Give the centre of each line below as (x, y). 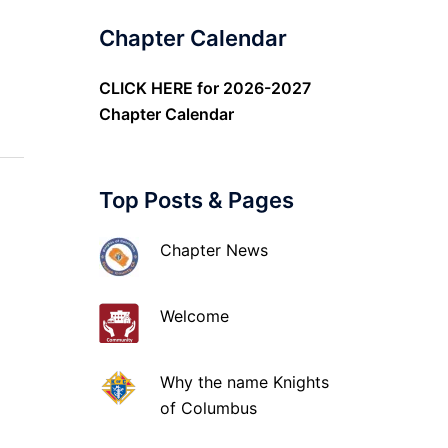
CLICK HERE (145, 88)
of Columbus (209, 408)
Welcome (195, 316)
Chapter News (214, 250)
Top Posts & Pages (196, 200)
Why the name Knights (245, 382)
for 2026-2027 (251, 88)
